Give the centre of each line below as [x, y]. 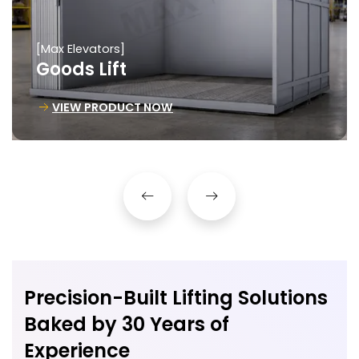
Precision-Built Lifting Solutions [176, 298]
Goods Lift [81, 69]
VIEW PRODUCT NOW [113, 107]
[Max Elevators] [81, 48]
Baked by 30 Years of [127, 325]
